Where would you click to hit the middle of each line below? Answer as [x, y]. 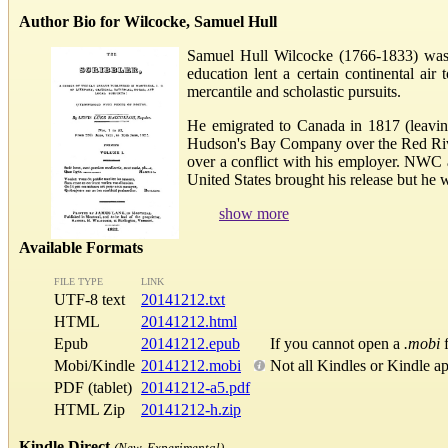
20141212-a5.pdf [195, 388]
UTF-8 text [95, 300]
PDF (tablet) [93, 388]
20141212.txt [183, 300]
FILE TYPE [78, 282]
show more [254, 213]
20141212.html [189, 322]
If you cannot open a [337, 344]
